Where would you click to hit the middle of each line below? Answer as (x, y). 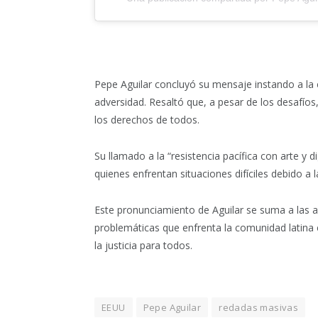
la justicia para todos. (143, 245)
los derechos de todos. (147, 119)
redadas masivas (259, 307)
